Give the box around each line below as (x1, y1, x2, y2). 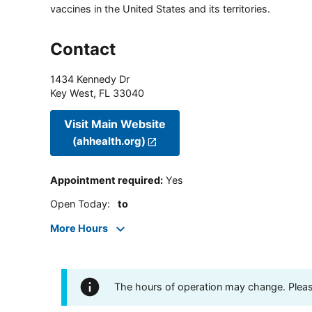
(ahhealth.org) (72, 134, 146, 148)
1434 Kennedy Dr (50, 72, 130, 85)
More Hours (50, 221, 108, 234)
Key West (50, 86, 93, 99)
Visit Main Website (64, 117, 166, 132)
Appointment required (50, 174, 160, 187)
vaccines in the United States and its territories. (50, 2, 270, 15)
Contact (50, 38, 116, 59)
